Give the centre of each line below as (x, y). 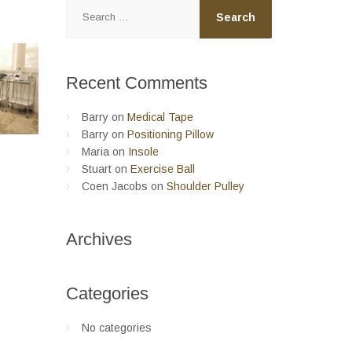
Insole (143, 152)
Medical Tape (160, 117)
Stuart (96, 169)
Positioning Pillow (170, 134)
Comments (166, 83)
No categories (116, 328)
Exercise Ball (162, 169)
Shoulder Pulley (205, 186)
